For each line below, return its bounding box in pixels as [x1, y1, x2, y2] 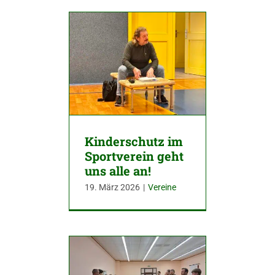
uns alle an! [85, 162, 151, 179]
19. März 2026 [85, 182, 140, 192]
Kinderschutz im [85, 133, 183, 149]
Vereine [148, 182, 176, 192]
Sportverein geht [85, 147, 184, 164]
